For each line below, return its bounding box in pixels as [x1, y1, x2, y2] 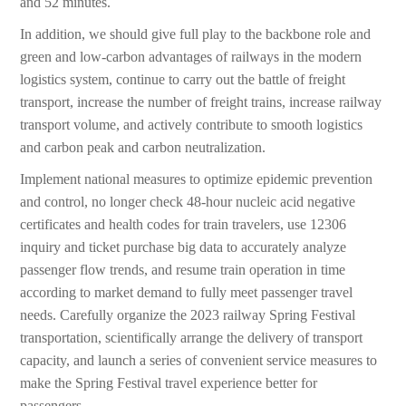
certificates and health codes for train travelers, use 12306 [20, 217, 347, 233]
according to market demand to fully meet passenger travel [20, 285, 353, 301]
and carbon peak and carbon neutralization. [20, 140, 266, 156]
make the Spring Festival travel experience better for [20, 375, 318, 391]
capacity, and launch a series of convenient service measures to [20, 353, 378, 369]
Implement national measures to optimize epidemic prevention [20, 171, 373, 188]
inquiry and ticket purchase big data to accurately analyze [20, 239, 347, 256]
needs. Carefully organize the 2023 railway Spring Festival [20, 307, 356, 324]
